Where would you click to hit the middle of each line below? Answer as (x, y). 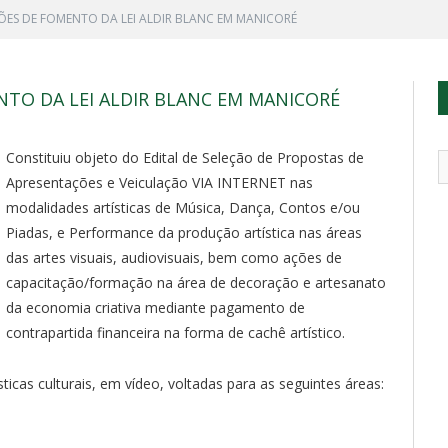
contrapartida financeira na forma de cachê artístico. (175, 332)
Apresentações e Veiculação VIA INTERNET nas (159, 182)
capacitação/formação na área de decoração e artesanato (196, 282)
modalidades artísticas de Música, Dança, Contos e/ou (183, 207)
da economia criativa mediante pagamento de (155, 307)
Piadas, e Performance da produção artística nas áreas (184, 232)
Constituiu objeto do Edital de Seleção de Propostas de (185, 157)
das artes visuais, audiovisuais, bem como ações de (174, 257)
